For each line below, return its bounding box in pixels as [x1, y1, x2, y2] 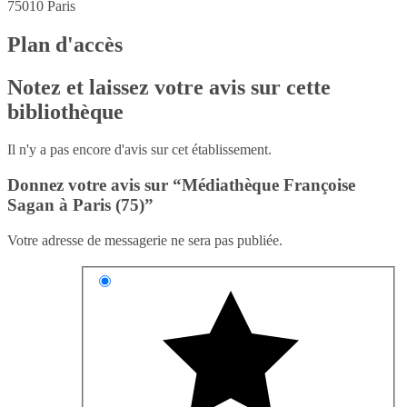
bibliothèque [7, 99, 124, 124]
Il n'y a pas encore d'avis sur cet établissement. [7, 142, 272, 158]
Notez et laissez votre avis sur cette [7, 74, 331, 99]
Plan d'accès [7, 32, 123, 56]
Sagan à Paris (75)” [7, 195, 154, 215]
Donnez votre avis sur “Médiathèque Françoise [7, 175, 355, 195]
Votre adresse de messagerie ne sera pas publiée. [7, 232, 283, 248]
